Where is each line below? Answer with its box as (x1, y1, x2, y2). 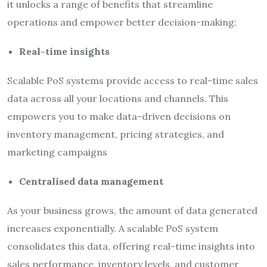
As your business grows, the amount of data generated (7, 204, 257, 216)
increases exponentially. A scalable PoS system (7, 222, 218, 234)
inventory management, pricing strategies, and (7, 128, 224, 140)
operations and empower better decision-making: (7, 15, 237, 28)
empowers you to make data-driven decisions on (7, 110, 231, 122)
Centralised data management (19, 175, 163, 187)
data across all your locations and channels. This (7, 92, 228, 104)
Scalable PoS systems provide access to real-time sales (7, 74, 258, 86)
